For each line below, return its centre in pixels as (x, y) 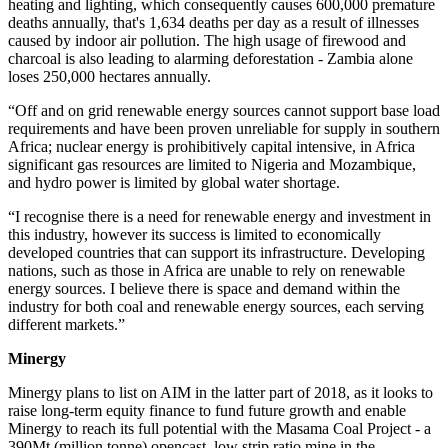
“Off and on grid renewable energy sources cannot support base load (224, 110)
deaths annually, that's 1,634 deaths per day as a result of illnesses (213, 22)
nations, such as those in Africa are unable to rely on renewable (206, 270)
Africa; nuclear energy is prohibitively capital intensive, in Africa (211, 146)
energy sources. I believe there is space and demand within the (204, 288)
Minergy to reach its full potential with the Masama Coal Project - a (219, 428)
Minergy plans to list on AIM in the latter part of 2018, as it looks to (220, 392)
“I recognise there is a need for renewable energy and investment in (219, 216)
